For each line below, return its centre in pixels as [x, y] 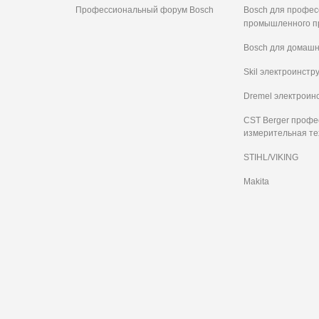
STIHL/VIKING [271, 158]
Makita [256, 181]
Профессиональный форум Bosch [145, 10]
